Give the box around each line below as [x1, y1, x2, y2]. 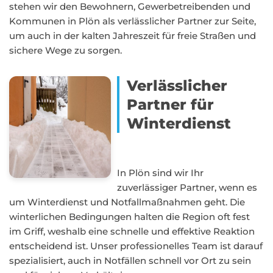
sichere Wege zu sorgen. [9, 44, 122, 56]
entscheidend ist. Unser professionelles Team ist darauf [9, 240, 263, 252]
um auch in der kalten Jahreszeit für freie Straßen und [9, 30, 256, 41]
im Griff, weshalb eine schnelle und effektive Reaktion [9, 225, 255, 237]
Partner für [127, 96, 214, 113]
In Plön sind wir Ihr [117, 167, 204, 179]
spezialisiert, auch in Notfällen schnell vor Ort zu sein [9, 255, 251, 266]
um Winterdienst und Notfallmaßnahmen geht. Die [9, 196, 245, 208]
